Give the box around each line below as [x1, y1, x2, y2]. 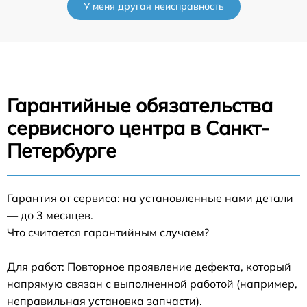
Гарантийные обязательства [7, 93, 273, 118]
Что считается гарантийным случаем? [7, 225, 209, 240]
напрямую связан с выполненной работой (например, [7, 277, 297, 291]
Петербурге [7, 138, 116, 163]
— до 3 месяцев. [7, 208, 93, 223]
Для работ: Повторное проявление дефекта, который [7, 260, 291, 274]
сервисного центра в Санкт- [7, 116, 269, 140]
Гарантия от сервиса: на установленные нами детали [7, 191, 293, 206]
